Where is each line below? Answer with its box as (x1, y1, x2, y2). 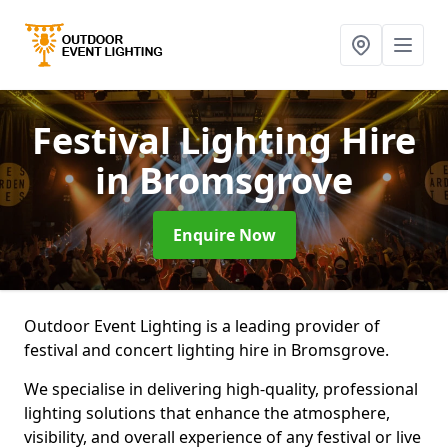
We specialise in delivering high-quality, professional (24, 378, 418, 400)
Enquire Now (172, 224, 276, 246)
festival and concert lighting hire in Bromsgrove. (24, 339, 393, 361)
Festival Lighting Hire (32, 116, 416, 165)
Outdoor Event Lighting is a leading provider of (24, 315, 380, 337)
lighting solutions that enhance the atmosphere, (24, 402, 390, 424)
